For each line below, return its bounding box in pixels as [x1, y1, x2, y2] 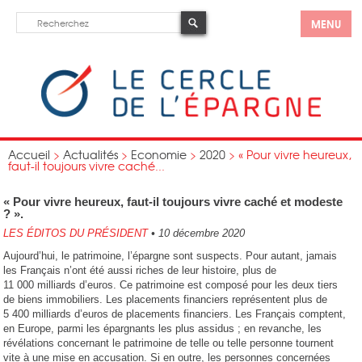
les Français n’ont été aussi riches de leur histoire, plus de [3, 264, 277, 276]
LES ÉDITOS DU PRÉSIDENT [3, 227, 149, 239]
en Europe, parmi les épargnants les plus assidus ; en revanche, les [3, 322, 322, 335]
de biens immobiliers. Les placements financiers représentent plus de [3, 293, 328, 305]
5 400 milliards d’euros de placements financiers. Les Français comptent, [3, 308, 347, 320]
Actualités [63, 146, 118, 162]
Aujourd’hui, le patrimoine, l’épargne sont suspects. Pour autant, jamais [3, 250, 338, 262]
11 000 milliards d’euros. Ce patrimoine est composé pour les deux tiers [3, 279, 339, 291]
